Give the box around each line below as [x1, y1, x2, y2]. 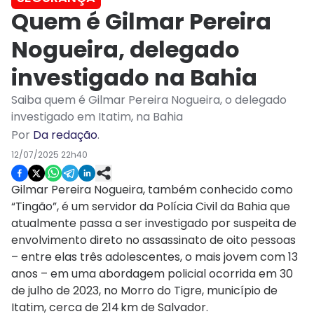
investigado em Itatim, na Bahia [11, 109, 183, 125]
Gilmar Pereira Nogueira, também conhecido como [11, 182, 293, 198]
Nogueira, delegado [11, 34, 240, 66]
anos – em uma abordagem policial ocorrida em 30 [11, 266, 293, 282]
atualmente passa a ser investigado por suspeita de [11, 215, 296, 232]
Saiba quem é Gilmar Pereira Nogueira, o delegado [11, 92, 287, 109]
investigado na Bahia [11, 62, 257, 94]
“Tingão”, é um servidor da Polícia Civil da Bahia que [11, 198, 290, 215]
